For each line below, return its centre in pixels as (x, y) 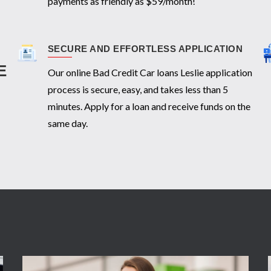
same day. (67, 123)
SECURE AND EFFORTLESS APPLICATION (145, 49)
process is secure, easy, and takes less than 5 (138, 90)
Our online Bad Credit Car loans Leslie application (150, 73)
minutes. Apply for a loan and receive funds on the (149, 106)
